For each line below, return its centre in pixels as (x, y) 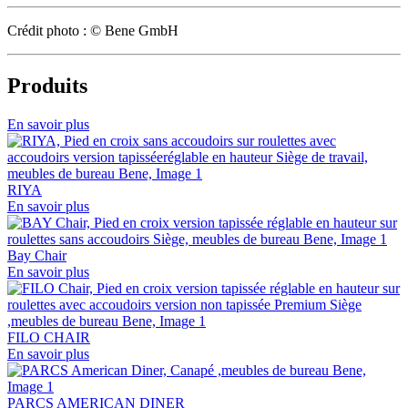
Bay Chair (37, 255)
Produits (47, 85)
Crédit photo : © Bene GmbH (93, 30)
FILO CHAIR (49, 337)
